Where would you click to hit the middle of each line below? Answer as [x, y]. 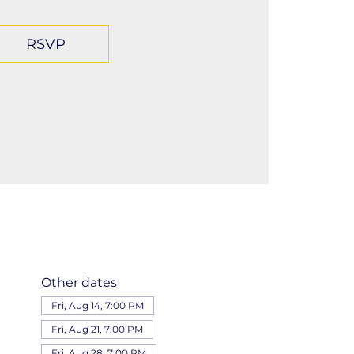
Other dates [79, 282]
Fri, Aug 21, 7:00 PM [97, 329]
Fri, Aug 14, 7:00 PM [97, 305]
